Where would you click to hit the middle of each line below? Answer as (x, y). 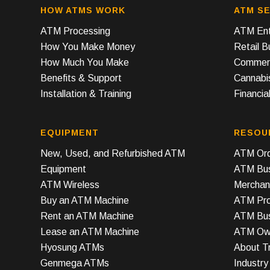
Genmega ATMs (75, 263)
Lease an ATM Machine (90, 231)
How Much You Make (85, 62)
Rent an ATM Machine (87, 216)
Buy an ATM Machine (85, 200)
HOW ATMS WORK (83, 11)
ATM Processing (75, 31)
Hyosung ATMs (72, 247)
